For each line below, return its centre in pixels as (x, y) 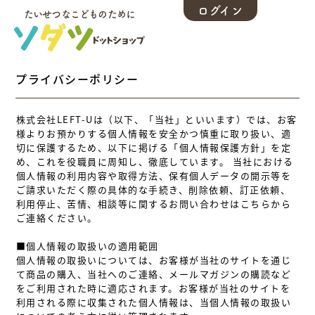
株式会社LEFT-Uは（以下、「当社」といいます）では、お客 (156, 119)
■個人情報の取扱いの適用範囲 (87, 246)
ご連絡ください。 (57, 218)
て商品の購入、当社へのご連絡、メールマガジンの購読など (153, 274)
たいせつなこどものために (79, 14)
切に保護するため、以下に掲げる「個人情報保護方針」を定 (153, 147)
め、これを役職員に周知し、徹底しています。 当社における (155, 161)
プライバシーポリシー (77, 79)
